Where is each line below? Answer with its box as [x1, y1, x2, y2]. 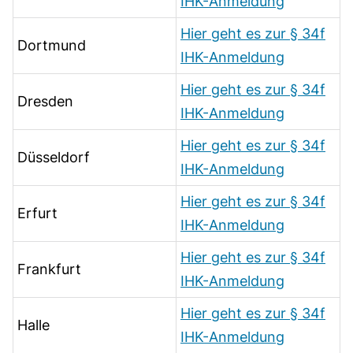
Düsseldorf [17, 148, 90, 165]
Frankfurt [17, 260, 81, 277]
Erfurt [17, 204, 58, 221]
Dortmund [17, 36, 86, 54]
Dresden [17, 92, 73, 110]
